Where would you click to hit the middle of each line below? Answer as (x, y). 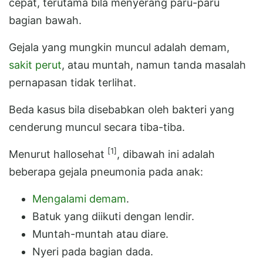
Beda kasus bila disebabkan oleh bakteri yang (122, 109)
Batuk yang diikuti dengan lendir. (113, 216)
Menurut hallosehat (58, 154)
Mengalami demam (79, 198)
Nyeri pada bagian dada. (93, 251)
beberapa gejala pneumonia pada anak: (106, 171)
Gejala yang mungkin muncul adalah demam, (119, 47)
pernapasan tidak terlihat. (73, 82)
